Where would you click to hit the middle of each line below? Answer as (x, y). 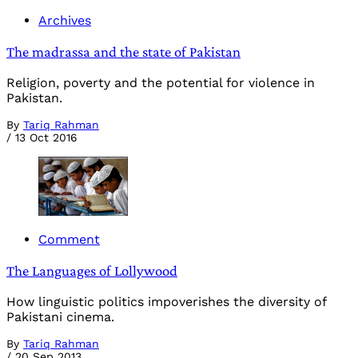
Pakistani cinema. (60, 316)
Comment (69, 240)
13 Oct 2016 (46, 137)
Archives (65, 21)
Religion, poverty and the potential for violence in (161, 82)
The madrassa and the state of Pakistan (123, 52)
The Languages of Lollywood (92, 271)
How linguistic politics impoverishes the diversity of (166, 301)
